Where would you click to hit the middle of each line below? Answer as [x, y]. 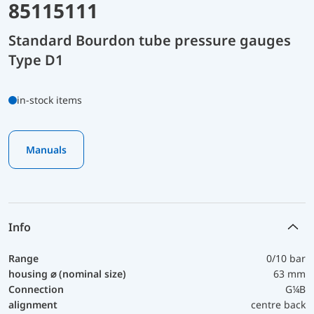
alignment [33, 304]
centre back [278, 304]
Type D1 [36, 60]
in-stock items [49, 100]
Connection [36, 289]
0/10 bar [286, 258]
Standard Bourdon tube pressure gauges [150, 40]
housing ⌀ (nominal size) [67, 273]
